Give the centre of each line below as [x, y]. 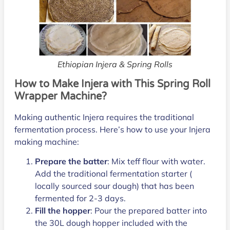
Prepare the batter [71, 161]
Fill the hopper [63, 211]
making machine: [47, 141]
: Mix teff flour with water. [156, 161]
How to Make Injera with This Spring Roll [112, 84]
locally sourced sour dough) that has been [114, 186]
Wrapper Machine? [61, 96]
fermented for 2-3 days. [80, 198]
